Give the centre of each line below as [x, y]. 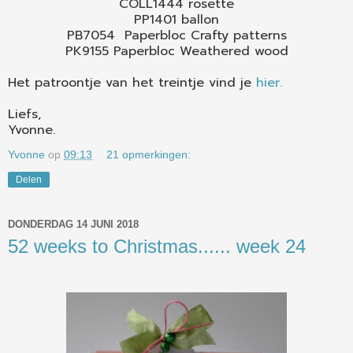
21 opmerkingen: [149, 154]
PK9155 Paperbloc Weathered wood [176, 51]
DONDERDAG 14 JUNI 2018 [73, 225]
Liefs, [24, 114]
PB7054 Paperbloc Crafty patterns [176, 35]
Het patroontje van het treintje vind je [132, 82]
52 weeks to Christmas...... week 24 [157, 246]
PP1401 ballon [176, 19]
